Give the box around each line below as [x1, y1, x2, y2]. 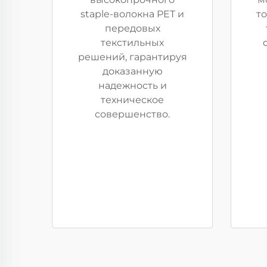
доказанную [102, 66, 163, 77]
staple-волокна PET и [80, 8, 184, 20]
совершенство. [95, 108, 170, 120]
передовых [104, 23, 160, 34]
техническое [101, 94, 164, 105]
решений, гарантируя [77, 51, 187, 63]
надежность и [98, 80, 167, 91]
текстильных [101, 37, 164, 48]
